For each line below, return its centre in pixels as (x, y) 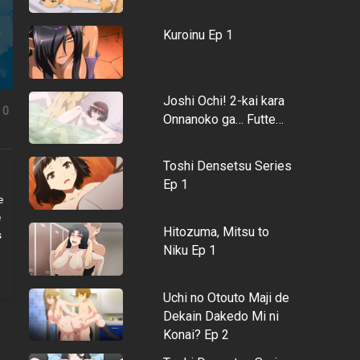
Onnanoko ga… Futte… (223, 119)
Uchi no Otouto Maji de (226, 297)
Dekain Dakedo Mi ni (221, 316)
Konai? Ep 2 (196, 334)
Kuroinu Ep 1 (198, 35)
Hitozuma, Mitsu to (216, 231)
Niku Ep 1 (189, 250)
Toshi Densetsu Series (227, 166)
